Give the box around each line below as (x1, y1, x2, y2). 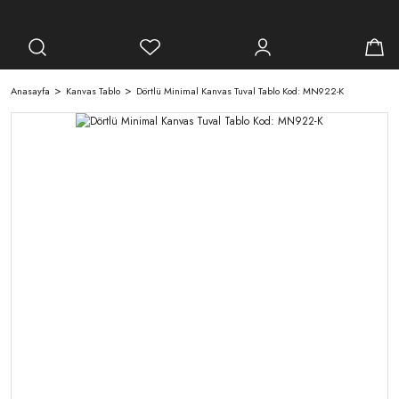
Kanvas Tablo (66, 84, 120, 98)
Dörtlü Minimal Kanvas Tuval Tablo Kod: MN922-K (136, 84, 344, 98)
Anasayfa (11, 84, 50, 98)
